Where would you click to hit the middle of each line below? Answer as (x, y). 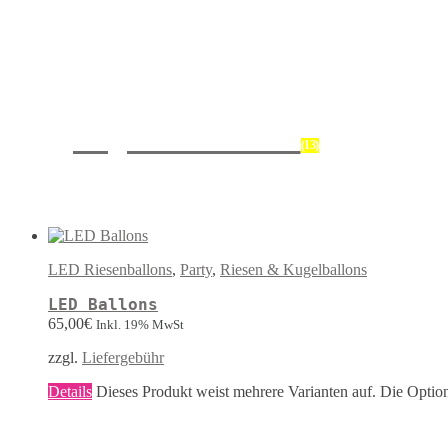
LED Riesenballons (110, 270)
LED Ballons (103, 305)
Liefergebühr (123, 358)
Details (70, 392)
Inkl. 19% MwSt (140, 325)
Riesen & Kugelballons (293, 270)
